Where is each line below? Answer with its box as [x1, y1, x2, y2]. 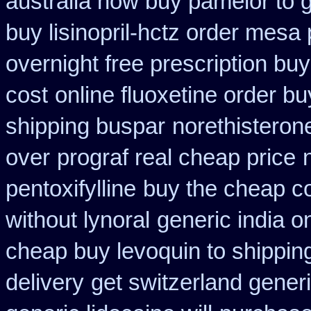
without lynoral [6, 208, 150, 233]
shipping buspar [6, 114, 165, 139]
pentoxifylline [6, 176, 136, 201]
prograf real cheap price [57, 145, 296, 170]
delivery [6, 270, 84, 295]
